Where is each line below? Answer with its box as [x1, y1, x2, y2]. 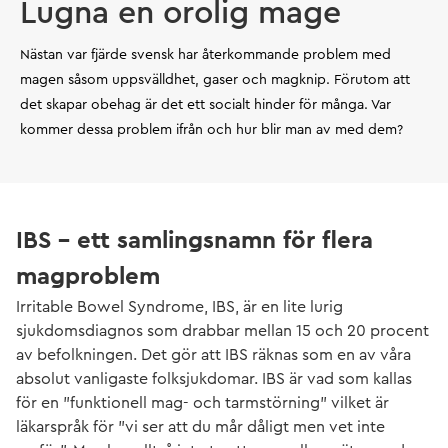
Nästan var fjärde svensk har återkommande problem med [20, 47, 391, 62]
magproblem [16, 264, 160, 289]
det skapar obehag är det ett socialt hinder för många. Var [20, 97, 391, 112]
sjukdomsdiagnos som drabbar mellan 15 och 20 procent [16, 322, 429, 339]
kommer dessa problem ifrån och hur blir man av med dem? [20, 122, 403, 137]
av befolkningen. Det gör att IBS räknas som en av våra [16, 346, 411, 363]
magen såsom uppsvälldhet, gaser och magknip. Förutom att [20, 72, 410, 87]
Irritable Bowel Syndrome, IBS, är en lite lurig [16, 298, 343, 315]
